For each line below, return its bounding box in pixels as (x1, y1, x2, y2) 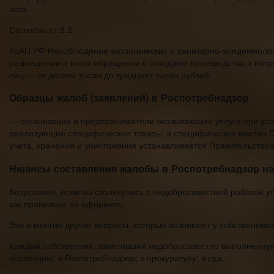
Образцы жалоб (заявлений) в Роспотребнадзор (9, 90, 249, 105)
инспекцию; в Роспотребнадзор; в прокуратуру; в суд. (9, 251, 224, 264)
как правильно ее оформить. (9, 198, 125, 210)
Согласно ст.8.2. (9, 23, 75, 35)
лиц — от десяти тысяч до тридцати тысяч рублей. (9, 68, 212, 81)
